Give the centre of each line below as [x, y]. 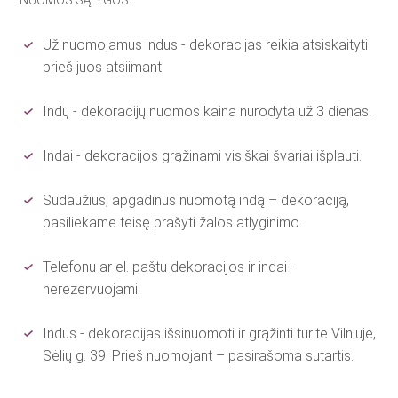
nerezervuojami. [92, 289]
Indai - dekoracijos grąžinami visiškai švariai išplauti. [203, 156]
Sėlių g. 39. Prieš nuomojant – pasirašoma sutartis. [199, 356]
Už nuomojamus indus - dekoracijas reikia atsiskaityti [206, 45]
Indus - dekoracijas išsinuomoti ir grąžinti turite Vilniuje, [210, 334]
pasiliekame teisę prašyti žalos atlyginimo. [173, 223]
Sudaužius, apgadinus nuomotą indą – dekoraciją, [196, 200]
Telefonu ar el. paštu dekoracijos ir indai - [169, 267]
